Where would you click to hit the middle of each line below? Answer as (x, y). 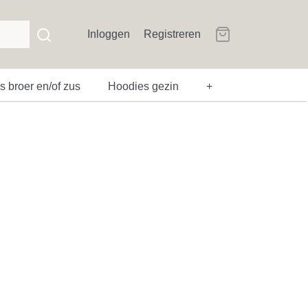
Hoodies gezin (143, 86)
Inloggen (109, 34)
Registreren (172, 34)
